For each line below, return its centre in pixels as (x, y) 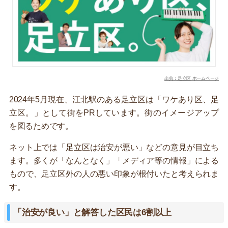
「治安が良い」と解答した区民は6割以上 (93, 212)
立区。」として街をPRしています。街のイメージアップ (114, 112)
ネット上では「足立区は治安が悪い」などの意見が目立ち (114, 147)
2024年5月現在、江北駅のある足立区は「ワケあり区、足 (114, 99)
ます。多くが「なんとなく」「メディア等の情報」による (114, 160)
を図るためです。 (41, 126)
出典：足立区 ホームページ (191, 78)
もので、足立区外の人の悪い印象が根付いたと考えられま (114, 174)
